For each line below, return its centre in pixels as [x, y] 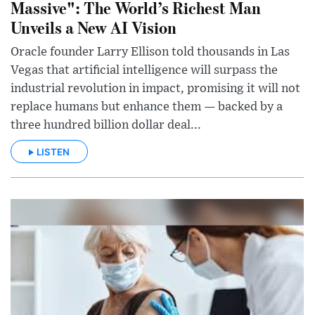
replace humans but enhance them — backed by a [147, 107]
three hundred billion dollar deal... [106, 125]
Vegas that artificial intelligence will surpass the [144, 70]
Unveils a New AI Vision [94, 27]
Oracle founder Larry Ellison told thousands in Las [150, 52]
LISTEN [53, 152]
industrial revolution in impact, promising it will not [155, 88]
